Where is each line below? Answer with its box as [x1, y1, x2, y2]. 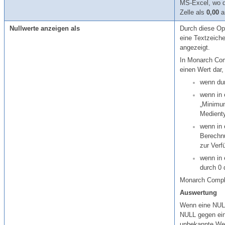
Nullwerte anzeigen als [10, 25, 80, 32]
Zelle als [180, 9, 206, 16]
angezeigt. [180, 44, 210, 51]
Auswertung [180, 189, 217, 196]
